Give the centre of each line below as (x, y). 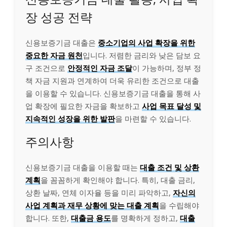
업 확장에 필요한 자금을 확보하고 (84, 106)
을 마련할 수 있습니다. (153, 118)
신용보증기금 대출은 (62, 42)
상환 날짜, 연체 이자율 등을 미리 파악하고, (99, 192)
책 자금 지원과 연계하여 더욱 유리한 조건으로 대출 (112, 80)
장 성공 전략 (59, 17)
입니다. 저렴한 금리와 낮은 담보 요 (142, 55)
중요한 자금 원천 (54, 55)
